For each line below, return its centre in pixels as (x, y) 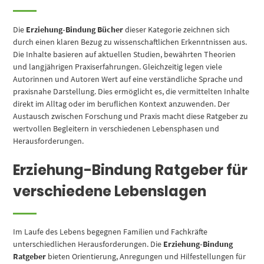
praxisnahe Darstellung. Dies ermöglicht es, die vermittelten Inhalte (131, 91)
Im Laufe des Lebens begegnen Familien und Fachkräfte (110, 232)
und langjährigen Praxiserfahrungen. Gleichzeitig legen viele (118, 66)
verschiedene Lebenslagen (110, 191)
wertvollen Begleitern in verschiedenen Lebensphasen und (116, 128)
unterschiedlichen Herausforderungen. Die (88, 244)
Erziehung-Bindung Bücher (75, 29)
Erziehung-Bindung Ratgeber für (131, 170)
